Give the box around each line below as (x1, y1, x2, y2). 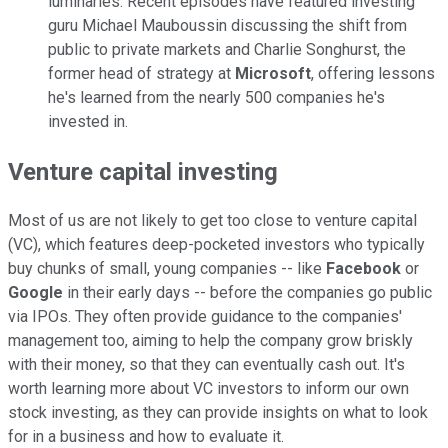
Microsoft (235, 63, 311, 83)
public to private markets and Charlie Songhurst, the (48, 39, 406, 59)
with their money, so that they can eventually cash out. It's (8, 355, 405, 375)
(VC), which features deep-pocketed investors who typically (8, 235, 425, 255)
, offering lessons (311, 63, 435, 83)
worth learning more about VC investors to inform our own (8, 379, 409, 399)
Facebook (326, 259, 401, 279)
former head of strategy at (48, 63, 235, 83)
